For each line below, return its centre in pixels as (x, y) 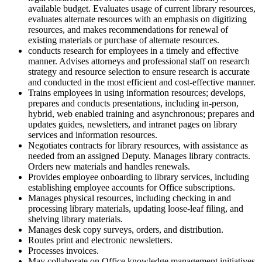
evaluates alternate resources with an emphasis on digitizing (137, 19)
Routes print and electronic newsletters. (100, 240)
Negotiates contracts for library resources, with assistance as (138, 146)
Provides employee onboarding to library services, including (139, 177)
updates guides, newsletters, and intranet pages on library (133, 125)
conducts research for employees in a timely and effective (133, 51)
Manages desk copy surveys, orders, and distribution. (126, 230)
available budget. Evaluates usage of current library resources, (142, 9)
